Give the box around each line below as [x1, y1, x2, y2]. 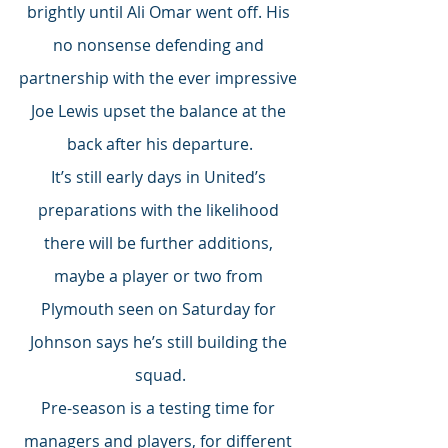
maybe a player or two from [53, 265, 267, 288]
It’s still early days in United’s [50, 166, 270, 189]
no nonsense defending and [52, 34, 268, 57]
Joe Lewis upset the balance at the [30, 100, 290, 123]
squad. [134, 364, 186, 387]
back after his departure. [67, 133, 253, 156]
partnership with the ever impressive [19, 67, 301, 90]
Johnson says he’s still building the [29, 331, 291, 354]
